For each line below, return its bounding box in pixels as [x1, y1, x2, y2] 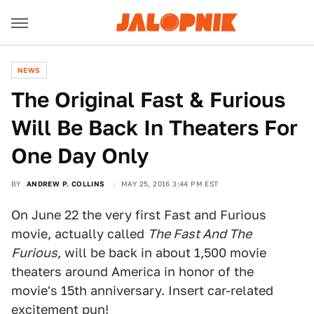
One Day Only [11, 143, 149, 168]
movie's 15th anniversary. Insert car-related [11, 283, 273, 298]
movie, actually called [11, 226, 148, 241]
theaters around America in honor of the [11, 264, 254, 279]
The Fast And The [148, 226, 252, 241]
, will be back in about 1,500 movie [57, 245, 266, 260]
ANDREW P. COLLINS [26, 179, 105, 188]
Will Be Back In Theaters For [11, 115, 298, 140]
